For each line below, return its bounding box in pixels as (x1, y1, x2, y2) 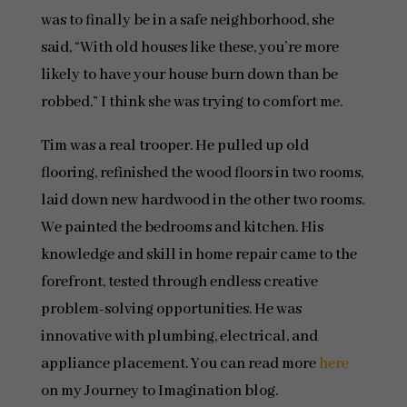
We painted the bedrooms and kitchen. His (40, 218, 323, 237)
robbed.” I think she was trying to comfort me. (40, 93, 342, 112)
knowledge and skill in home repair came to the (40, 245, 357, 264)
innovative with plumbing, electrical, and (40, 327, 318, 346)
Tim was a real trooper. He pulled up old (40, 136, 309, 155)
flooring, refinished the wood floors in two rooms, (40, 164, 363, 183)
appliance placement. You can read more (40, 354, 319, 373)
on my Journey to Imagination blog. (40, 382, 278, 401)
